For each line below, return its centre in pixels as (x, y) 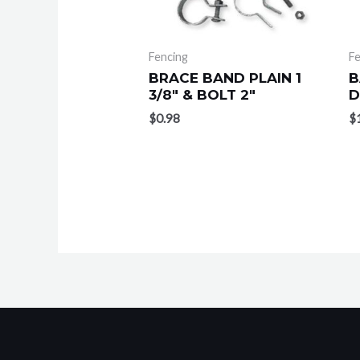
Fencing (169, 56)
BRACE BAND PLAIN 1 (225, 78)
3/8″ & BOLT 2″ (202, 95)
